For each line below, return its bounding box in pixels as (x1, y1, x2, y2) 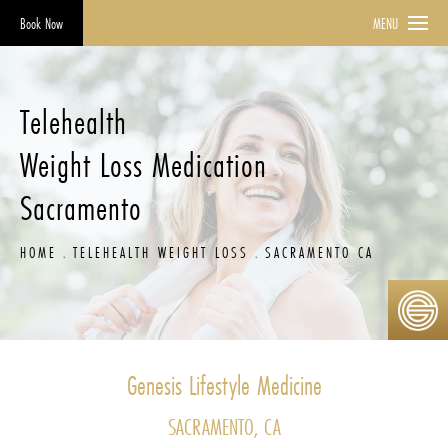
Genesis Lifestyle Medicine (126, 368, 322, 404)
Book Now (20, 13, 63, 34)
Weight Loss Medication (20, 141, 267, 188)
